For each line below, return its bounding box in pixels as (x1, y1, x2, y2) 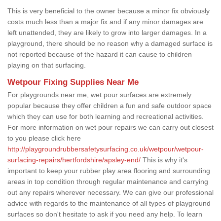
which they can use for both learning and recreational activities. (7, 112, 204, 120)
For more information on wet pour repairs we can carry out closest (7, 123, 214, 131)
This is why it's (141, 155, 187, 164)
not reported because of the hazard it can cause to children (7, 50, 192, 58)
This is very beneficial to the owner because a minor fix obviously (7, 6, 210, 15)
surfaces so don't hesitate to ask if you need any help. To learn (7, 210, 202, 218)
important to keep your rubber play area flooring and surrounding (7, 166, 210, 175)
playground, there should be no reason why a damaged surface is (7, 39, 213, 47)
